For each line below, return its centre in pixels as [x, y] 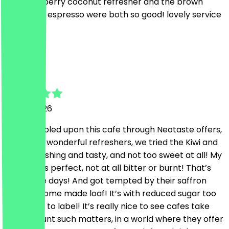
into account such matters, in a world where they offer [114, 219]
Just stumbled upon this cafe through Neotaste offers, [113, 129]
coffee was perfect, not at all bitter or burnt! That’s [108, 168]
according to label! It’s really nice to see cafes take [107, 206]
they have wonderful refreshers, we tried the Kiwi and [111, 142]
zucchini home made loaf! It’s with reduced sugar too [110, 193]
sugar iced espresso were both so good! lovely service [113, 14]
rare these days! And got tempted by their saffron [105, 180]
